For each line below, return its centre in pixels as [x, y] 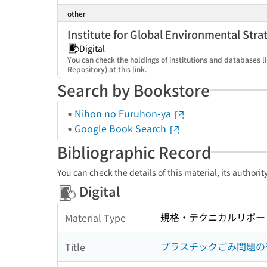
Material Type [95, 217]
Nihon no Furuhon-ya [124, 113]
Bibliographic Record [134, 152]
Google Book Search [122, 128]
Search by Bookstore [133, 90]
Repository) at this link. [107, 69]
